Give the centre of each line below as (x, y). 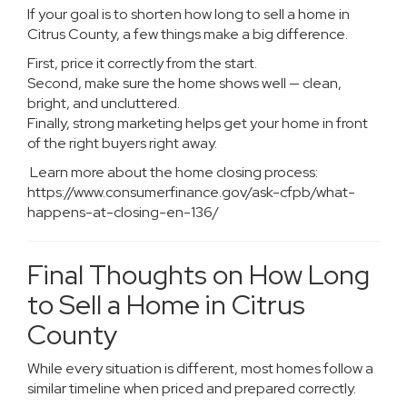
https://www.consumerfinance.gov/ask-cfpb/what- (191, 192)
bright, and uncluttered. (104, 103)
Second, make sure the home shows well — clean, (184, 83)
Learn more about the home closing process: (173, 172)
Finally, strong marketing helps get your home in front (198, 123)
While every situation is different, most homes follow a (200, 368)
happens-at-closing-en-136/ (123, 212)
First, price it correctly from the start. (142, 63)
